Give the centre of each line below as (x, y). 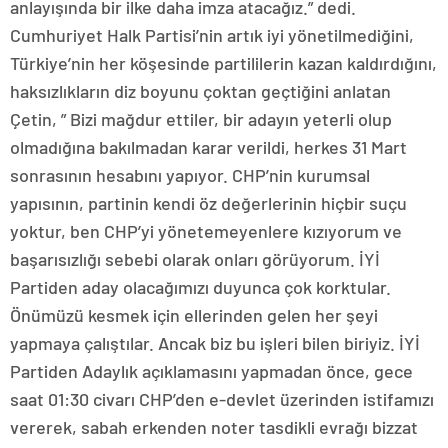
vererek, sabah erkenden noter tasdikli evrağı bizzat (214, 426)
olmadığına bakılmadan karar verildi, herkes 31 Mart (208, 146)
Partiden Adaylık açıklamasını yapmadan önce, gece (211, 370)
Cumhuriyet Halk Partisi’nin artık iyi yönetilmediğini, (212, 34)
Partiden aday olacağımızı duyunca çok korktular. (200, 286)
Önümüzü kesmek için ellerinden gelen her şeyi (194, 314)
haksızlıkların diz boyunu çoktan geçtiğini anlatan (200, 90)
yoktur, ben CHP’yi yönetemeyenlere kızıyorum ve (206, 230)
